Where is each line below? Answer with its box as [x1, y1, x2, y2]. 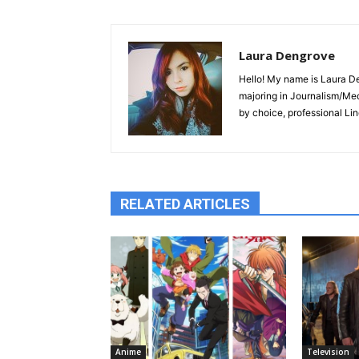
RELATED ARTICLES [120, 195, 250, 212]
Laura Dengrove [239, 46, 335, 63]
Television [306, 345, 349, 357]
